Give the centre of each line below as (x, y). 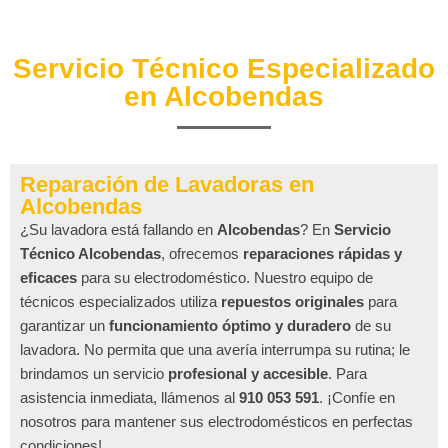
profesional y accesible (248, 373)
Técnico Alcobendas (90, 253)
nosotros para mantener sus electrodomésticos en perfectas (216, 421)
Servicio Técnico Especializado (224, 68)
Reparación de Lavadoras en (167, 184)
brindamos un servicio (94, 373)
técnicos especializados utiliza (120, 301)
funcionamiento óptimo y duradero (230, 325)
